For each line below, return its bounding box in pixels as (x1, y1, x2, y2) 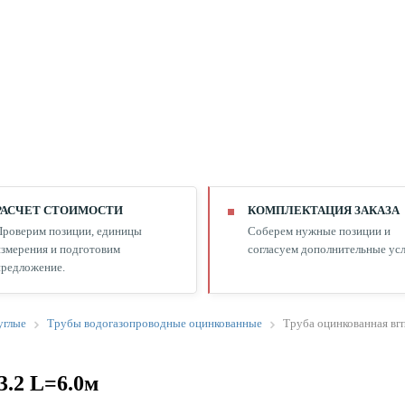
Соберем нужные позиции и (248, 224, 391, 238)
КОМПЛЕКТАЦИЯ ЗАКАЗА (248, 203, 400, 217)
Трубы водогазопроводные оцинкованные (47, 316, 262, 330)
